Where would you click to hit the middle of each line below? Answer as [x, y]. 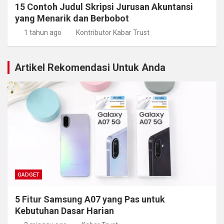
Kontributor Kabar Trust [113, 32]
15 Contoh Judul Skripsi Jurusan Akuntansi [104, 6]
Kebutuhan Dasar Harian [64, 210]
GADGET [28, 174]
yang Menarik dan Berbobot [72, 18]
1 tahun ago [42, 32]
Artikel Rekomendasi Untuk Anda [90, 67]
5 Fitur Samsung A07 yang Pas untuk [90, 199]
